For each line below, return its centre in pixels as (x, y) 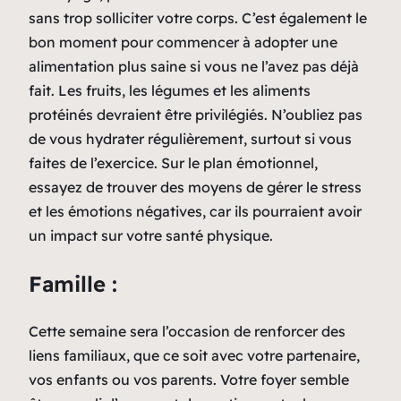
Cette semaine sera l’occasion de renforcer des (187, 331)
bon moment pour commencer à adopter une (183, 42)
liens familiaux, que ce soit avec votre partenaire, (194, 355)
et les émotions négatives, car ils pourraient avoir (195, 211)
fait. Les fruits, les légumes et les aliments (170, 90)
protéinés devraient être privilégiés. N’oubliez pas (196, 114)
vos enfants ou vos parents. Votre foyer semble (189, 379)
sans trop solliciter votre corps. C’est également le (198, 17)
